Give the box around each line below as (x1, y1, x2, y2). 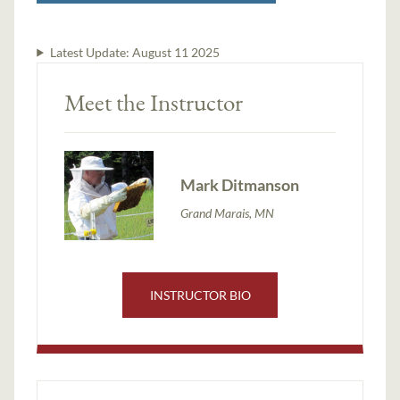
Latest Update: (49, 44, 132, 60)
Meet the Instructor (64, 86, 244, 118)
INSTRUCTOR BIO (149, 287, 251, 303)
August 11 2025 (131, 44, 220, 60)
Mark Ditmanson (180, 175, 300, 196)
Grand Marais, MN (180, 205, 275, 221)
